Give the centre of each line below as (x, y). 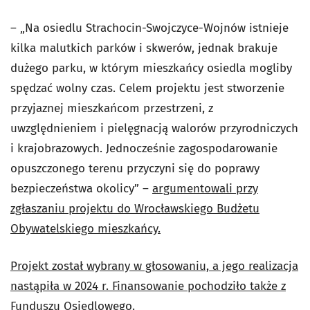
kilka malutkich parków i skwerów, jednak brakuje (144, 48)
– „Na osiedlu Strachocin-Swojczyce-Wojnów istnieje (149, 28)
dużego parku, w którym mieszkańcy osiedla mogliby (151, 68)
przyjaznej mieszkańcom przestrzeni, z (112, 108)
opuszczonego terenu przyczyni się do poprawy (135, 168)
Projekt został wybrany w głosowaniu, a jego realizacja (154, 266)
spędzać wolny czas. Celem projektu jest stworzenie (147, 88)
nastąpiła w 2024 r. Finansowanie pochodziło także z (148, 286)
